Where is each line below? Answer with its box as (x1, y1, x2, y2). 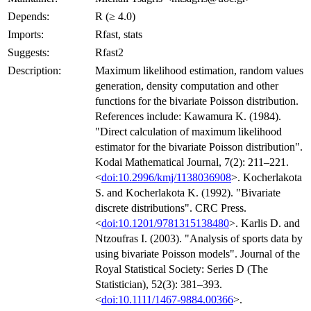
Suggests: (8, 47, 49, 59)
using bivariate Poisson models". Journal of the (95, 248, 300, 260)
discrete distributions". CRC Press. (95, 202, 246, 215)
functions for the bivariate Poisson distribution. (95, 95, 299, 108)
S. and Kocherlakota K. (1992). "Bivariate (95, 187, 280, 199)
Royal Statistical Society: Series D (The (95, 263, 268, 276)
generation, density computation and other (95, 80, 278, 92)
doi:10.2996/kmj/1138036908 (101, 171, 231, 184)
